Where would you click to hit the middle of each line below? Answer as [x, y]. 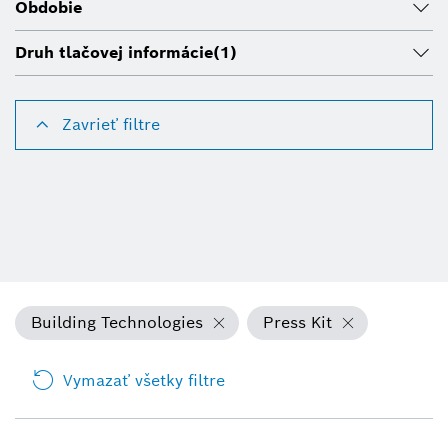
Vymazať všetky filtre [144, 380]
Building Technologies [117, 322]
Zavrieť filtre [111, 124]
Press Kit [297, 322]
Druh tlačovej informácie [114, 52]
